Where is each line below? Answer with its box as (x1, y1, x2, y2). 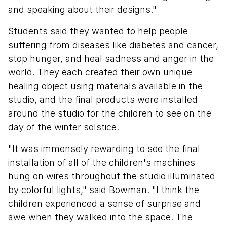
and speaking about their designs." (8, 4, 157, 15)
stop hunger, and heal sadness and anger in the (8, 53, 214, 64)
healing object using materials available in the (8, 81, 203, 92)
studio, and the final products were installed (8, 94, 198, 105)
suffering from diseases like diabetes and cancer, (8, 40, 218, 51)
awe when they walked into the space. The (8, 212, 193, 223)
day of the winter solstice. (8, 122, 119, 133)
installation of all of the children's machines (8, 157, 195, 168)
